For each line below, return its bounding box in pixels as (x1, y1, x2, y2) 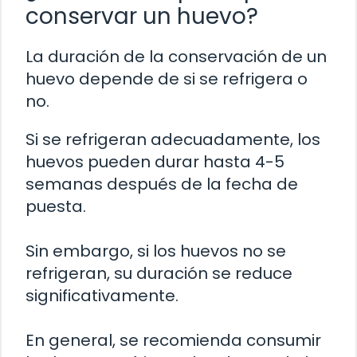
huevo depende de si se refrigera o (25, 67, 308, 90)
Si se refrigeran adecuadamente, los (25, 127, 320, 151)
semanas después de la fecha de (25, 172, 298, 195)
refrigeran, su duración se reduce (25, 261, 292, 284)
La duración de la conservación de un (25, 45, 327, 68)
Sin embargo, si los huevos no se (25, 239, 286, 262)
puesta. (25, 194, 86, 218)
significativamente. (25, 284, 178, 307)
